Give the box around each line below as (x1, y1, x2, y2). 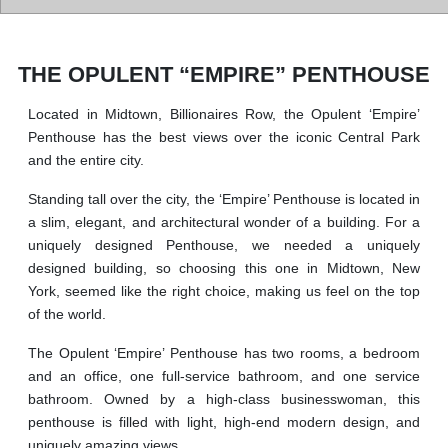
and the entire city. (28, 152, 144, 169)
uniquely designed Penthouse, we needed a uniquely (28, 237, 420, 254)
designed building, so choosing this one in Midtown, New (28, 260, 420, 277)
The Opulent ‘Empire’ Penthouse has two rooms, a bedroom (28, 345, 420, 362)
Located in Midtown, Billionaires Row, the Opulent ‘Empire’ (28, 106, 420, 123)
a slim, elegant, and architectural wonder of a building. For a (28, 214, 420, 231)
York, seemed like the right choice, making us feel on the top (28, 283, 420, 300)
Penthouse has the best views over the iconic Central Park (28, 129, 420, 146)
